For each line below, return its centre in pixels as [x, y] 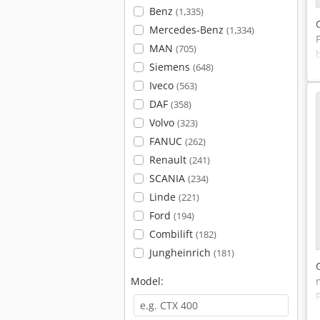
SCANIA [168, 178]
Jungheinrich [181, 252]
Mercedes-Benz [187, 30]
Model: [147, 281]
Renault [169, 160]
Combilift [172, 234]
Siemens [171, 67]
